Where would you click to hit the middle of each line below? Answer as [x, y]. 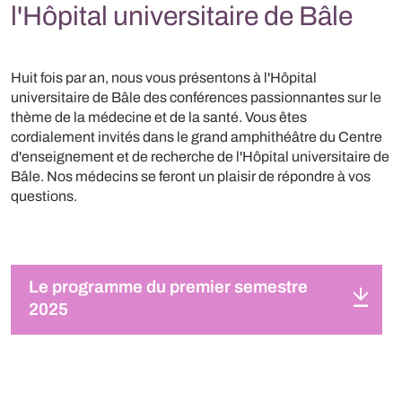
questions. [44, 196]
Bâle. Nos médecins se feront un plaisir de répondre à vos [191, 176]
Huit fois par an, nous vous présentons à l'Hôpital [164, 78]
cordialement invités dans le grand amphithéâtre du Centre [197, 137]
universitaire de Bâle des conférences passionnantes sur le [196, 97]
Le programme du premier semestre [168, 287]
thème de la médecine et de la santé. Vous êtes [159, 117]
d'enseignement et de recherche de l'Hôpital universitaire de [200, 157]
